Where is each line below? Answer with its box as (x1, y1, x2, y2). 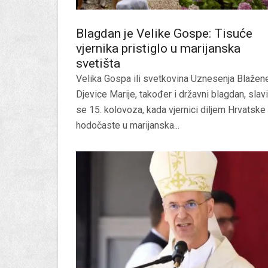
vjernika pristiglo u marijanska (76, 41, 240, 56)
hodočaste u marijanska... (76, 120, 179, 132)
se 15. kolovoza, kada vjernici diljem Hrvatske (76, 104, 266, 116)
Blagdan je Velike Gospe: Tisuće (76, 26, 252, 41)
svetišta (76, 56, 120, 71)
